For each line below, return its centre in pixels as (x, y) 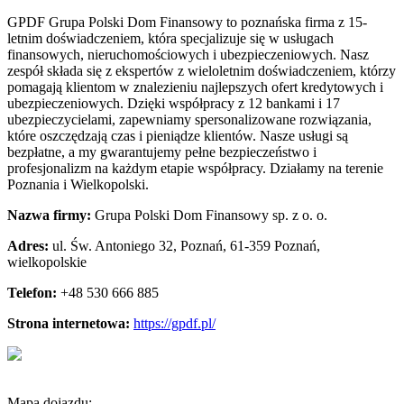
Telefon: (34, 292)
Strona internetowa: (70, 323)
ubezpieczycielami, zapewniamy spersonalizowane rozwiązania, (189, 119)
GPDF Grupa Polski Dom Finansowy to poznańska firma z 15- (187, 22)
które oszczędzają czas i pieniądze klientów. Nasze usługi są (178, 135)
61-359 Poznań (273, 245)
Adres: (30, 245)
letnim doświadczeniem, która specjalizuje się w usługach (170, 38)
